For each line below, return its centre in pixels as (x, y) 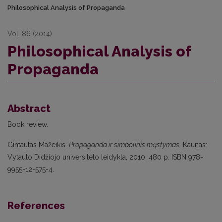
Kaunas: (194, 145)
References (36, 206)
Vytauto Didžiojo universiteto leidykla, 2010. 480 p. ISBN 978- (105, 157)
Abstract (29, 109)
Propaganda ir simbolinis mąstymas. (125, 145)
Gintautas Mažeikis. (38, 145)
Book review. (28, 124)
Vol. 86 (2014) (30, 34)
